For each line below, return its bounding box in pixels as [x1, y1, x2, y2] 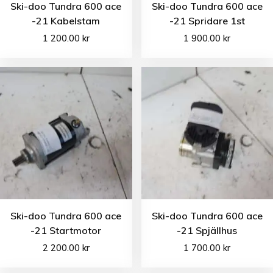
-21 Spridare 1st [169, 15, 245, 27]
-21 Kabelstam [32, 15, 101, 27]
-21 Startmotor [30, 224, 102, 236]
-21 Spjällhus [177, 224, 238, 236]
